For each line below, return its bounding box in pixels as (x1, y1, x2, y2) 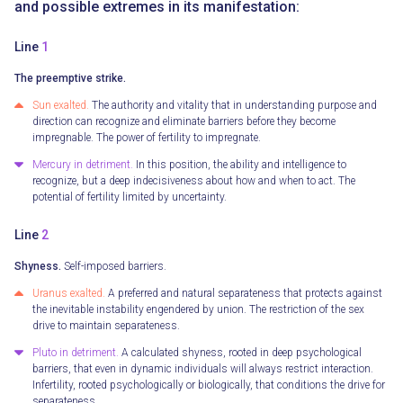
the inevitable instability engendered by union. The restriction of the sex (32, 303, 364, 317)
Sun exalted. (32, 99, 89, 112)
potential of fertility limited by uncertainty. (32, 191, 227, 204)
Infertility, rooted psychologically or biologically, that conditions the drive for (32, 379, 385, 392)
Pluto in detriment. (32, 346, 119, 360)
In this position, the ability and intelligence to (133, 158, 346, 172)
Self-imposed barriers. (61, 260, 166, 273)
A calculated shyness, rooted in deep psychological (119, 346, 362, 360)
